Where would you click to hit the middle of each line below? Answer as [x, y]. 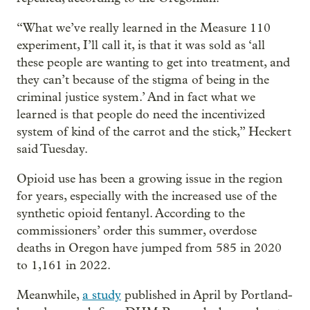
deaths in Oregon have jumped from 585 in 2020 [149, 248]
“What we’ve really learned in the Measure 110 [144, 28]
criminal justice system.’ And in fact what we [136, 97]
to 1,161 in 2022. [64, 265]
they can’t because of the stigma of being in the [143, 80]
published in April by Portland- [207, 295]
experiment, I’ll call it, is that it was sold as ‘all [141, 45]
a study [102, 295]
